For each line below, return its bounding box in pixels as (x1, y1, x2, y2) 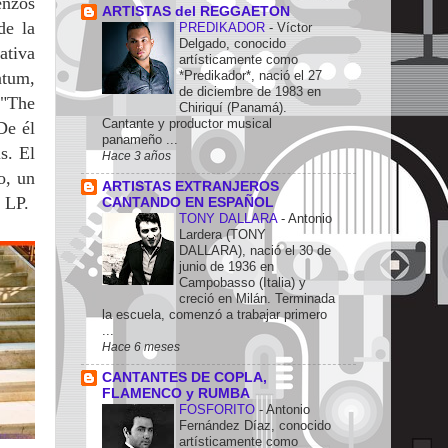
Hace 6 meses (102, 340, 180, 355)
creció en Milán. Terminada (179, 291, 335, 307)
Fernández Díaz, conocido (179, 417, 331, 433)
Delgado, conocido (179, 36, 286, 52)
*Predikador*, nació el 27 (179, 68, 322, 84)
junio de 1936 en (179, 259, 274, 275)
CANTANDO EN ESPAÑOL (102, 195, 274, 211)
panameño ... (102, 132, 178, 148)
